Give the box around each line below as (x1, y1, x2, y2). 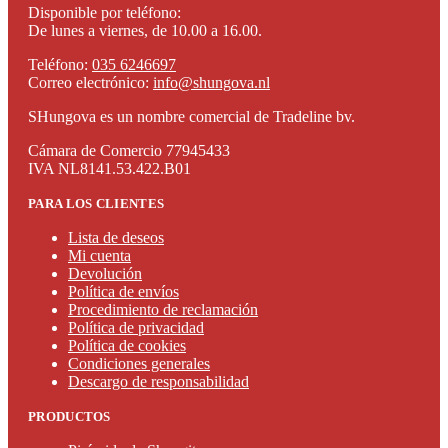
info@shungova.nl (153, 74, 270, 92)
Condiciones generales (68, 355, 210, 373)
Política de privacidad (68, 319, 204, 337)
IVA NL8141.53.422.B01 (28, 160, 191, 178)
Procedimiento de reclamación (68, 301, 258, 319)
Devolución (68, 265, 142, 283)
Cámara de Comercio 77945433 (28, 142, 230, 160)
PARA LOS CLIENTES (28, 196, 165, 212)
